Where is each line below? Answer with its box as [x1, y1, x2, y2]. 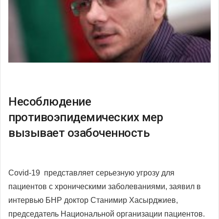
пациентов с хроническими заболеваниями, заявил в [8, 182, 201, 191]
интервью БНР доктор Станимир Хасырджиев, [8, 196, 178, 204]
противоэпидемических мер [8, 110, 163, 124]
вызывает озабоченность [8, 126, 150, 140]
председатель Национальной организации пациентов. [8, 209, 205, 218]
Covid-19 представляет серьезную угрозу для [8, 168, 175, 177]
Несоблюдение [8, 94, 91, 109]
